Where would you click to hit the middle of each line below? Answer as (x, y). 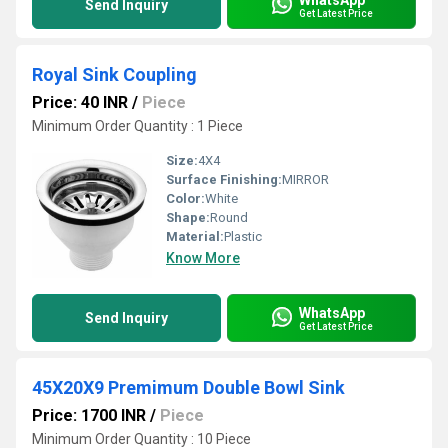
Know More (203, 258)
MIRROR (305, 179)
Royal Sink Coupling (114, 74)
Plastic (243, 236)
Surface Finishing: (224, 179)
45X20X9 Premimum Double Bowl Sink (188, 387)
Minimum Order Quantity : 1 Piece (137, 126)
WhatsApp (332, 312)
